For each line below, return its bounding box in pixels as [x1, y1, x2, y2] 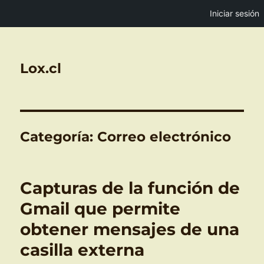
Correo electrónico [97, 128, 232, 145]
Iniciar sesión [210, 8, 259, 18]
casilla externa [20, 240, 145, 260]
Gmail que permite [20, 199, 181, 219]
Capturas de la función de [20, 178, 240, 198]
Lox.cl [20, 60, 62, 77]
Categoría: [20, 128, 98, 145]
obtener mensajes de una [20, 219, 240, 239]
